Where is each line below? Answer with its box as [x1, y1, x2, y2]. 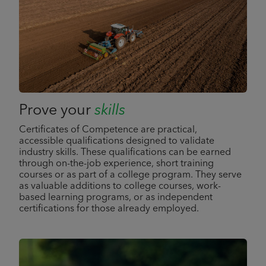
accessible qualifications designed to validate [19, 137, 214, 146]
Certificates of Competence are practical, [19, 125, 197, 135]
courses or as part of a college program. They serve [19, 170, 242, 180]
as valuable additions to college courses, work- [19, 182, 221, 191]
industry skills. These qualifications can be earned [19, 148, 231, 157]
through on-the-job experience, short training [19, 159, 214, 169]
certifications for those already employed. [19, 204, 199, 214]
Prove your [19, 103, 91, 118]
